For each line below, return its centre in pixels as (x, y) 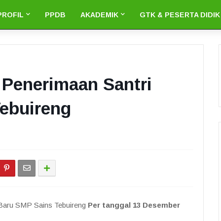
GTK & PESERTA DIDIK (180, 15)
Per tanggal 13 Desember (134, 205)
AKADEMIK (99, 15)
